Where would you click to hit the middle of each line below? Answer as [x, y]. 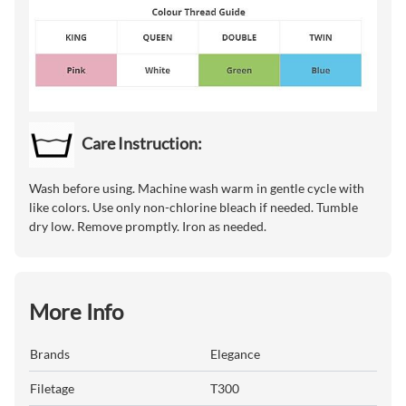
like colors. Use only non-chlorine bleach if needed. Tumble [193, 207]
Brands [50, 353]
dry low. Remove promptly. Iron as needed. [148, 226]
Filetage [52, 388]
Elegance [235, 353]
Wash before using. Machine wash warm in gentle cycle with [197, 188]
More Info [76, 311]
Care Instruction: [142, 143]
